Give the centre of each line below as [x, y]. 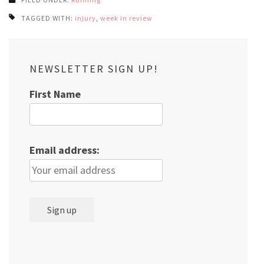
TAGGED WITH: [48, 18]
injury [85, 18]
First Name [55, 94]
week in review [126, 18]
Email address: [65, 150]
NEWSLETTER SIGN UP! [94, 69]
